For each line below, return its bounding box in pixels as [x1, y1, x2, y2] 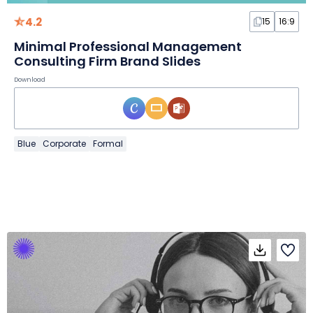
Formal [93, 137, 123, 150]
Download [14, 75, 45, 84]
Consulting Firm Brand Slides [14, 52, 201, 70]
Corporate [43, 137, 86, 150]
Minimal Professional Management [14, 37, 242, 55]
